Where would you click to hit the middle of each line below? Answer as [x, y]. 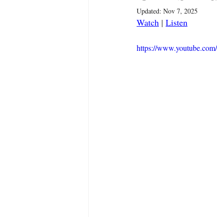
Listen [177, 22]
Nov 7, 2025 [180, 11]
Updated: [150, 11]
